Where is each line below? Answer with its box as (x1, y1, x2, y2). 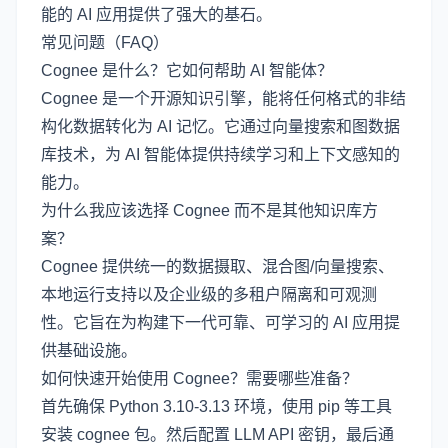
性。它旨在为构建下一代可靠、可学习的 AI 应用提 (41, 313, 400, 331)
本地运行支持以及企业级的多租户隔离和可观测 (41, 285, 377, 303)
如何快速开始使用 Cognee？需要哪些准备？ (41, 369, 358, 387)
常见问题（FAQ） (41, 33, 169, 51)
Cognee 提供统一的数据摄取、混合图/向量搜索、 (41, 257, 394, 275)
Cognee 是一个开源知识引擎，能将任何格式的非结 (41, 89, 406, 107)
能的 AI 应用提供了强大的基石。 (41, 5, 272, 23)
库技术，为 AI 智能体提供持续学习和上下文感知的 (41, 145, 400, 163)
